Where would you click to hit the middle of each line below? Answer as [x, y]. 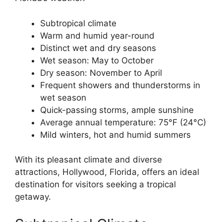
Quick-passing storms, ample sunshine [117, 110]
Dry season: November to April [101, 73]
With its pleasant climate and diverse [88, 160]
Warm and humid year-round [97, 35]
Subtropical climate [78, 23]
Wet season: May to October [97, 60]
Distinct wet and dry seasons [98, 48]
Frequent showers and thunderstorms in [120, 85]
